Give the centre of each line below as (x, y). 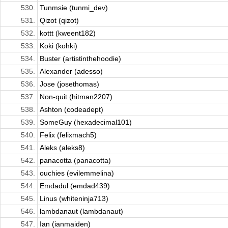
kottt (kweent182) (68, 33)
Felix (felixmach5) (68, 135)
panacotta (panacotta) (75, 161)
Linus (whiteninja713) (74, 199)
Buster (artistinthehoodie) (80, 59)
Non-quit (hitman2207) (76, 97)
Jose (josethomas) (69, 84)
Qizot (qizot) (59, 21)
